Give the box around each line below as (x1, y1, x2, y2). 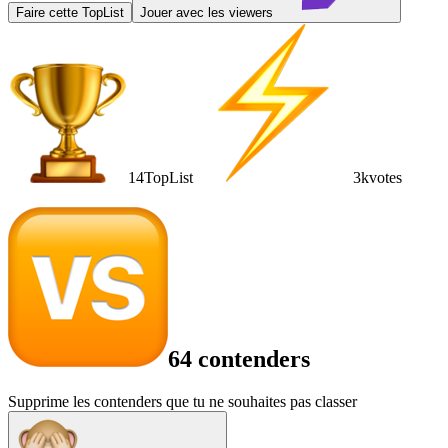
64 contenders (168, 345, 310, 372)
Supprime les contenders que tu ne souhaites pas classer (8, 392, 357, 410)
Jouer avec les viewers (140, 4, 273, 20)
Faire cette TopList (16, 4, 124, 20)
